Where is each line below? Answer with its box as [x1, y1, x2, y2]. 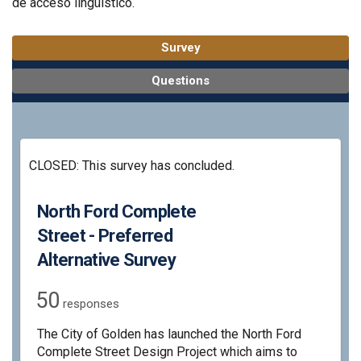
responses [60, 296, 119, 311]
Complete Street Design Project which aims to [37, 343, 297, 359]
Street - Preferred [37, 225, 173, 246]
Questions [151, 73, 210, 88]
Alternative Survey [37, 249, 176, 270]
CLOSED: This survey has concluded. [29, 157, 234, 173]
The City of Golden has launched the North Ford [37, 326, 301, 342]
